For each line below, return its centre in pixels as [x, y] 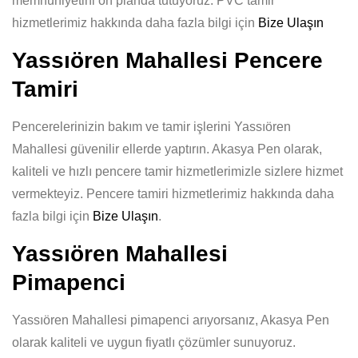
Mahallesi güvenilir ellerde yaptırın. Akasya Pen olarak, [167, 149]
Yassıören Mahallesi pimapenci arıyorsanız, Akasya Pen [171, 320]
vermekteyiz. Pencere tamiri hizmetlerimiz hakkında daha [173, 194]
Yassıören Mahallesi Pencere [167, 60]
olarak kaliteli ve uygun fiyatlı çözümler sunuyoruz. [154, 342]
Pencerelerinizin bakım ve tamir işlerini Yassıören [151, 127]
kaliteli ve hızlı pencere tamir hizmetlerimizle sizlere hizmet [177, 171]
